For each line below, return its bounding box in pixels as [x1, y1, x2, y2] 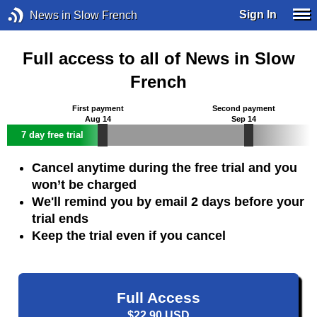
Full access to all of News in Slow [22, 48, 295, 68]
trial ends [31, 211, 88, 226]
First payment [71, 104, 124, 113]
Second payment [212, 104, 276, 113]
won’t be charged [31, 177, 137, 192]
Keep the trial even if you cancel [31, 228, 226, 243]
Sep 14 [231, 115, 257, 123]
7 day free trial [21, 129, 83, 140]
